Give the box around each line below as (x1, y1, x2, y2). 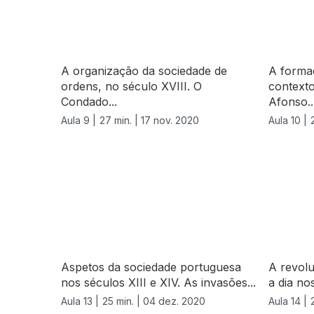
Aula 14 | (268, 295, 307, 308)
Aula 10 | (268, 114, 307, 127)
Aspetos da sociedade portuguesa (61, 260, 241, 275)
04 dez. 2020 (143, 295, 205, 308)
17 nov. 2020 (141, 114, 199, 127)
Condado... (61, 95, 117, 109)
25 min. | (102, 295, 143, 308)
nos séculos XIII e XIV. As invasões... (61, 275, 256, 290)
